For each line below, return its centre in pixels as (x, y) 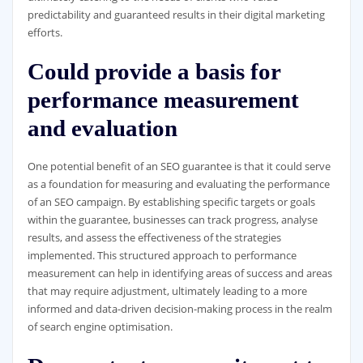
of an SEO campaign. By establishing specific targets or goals (171, 202)
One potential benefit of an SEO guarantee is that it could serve (179, 167)
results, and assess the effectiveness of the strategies (154, 238)
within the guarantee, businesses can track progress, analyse (172, 220)
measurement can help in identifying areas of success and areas (179, 273)
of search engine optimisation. (100, 327)
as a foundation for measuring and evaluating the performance (178, 184)
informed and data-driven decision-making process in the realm (179, 309)
